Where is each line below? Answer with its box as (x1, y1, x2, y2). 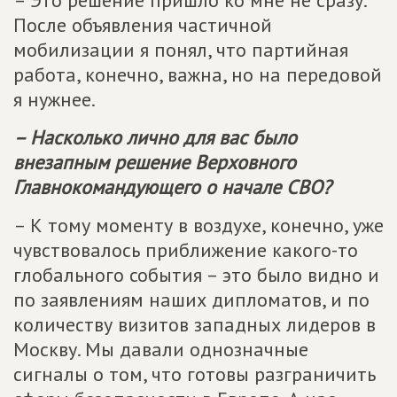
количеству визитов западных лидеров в (13, 312, 376, 337)
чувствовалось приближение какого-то (13, 237, 358, 262)
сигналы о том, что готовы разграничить (13, 362, 376, 386)
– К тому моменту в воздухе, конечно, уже (13, 213, 384, 237)
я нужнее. (13, 87, 96, 112)
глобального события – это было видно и (13, 262, 379, 287)
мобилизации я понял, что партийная (13, 37, 348, 62)
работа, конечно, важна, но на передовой (13, 62, 382, 87)
